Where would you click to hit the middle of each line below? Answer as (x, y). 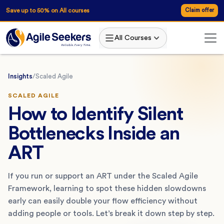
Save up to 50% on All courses (48, 10)
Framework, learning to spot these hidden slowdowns (107, 188)
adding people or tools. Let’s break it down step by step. (111, 213)
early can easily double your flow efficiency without (103, 201)
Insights (20, 76)
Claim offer (199, 10)
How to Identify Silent (95, 114)
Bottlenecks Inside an (94, 133)
